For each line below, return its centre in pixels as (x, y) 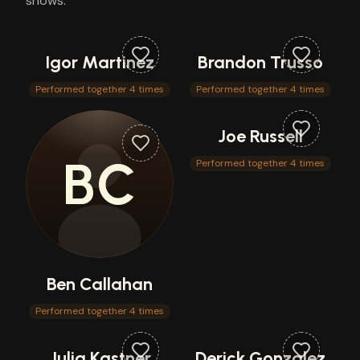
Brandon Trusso (260, 62)
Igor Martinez (100, 62)
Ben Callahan (100, 284)
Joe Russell (260, 136)
